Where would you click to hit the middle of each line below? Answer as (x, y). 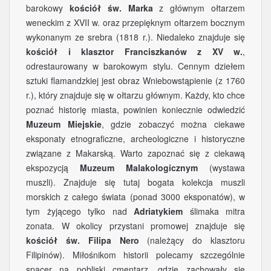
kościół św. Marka (111, 8)
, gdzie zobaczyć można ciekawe (173, 124)
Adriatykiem (158, 211)
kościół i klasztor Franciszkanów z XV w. (134, 51)
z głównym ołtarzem (199, 8)
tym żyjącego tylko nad (80, 211)
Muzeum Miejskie (64, 124)
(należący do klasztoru (192, 240)
